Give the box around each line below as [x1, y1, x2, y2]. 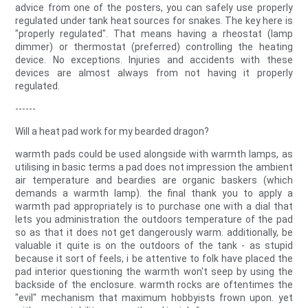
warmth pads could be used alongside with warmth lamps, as [15, 148, 293, 160]
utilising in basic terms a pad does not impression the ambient [15, 162, 293, 173]
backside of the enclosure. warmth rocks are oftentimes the [15, 279, 293, 291]
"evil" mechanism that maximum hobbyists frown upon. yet [15, 292, 293, 304]
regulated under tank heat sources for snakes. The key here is [15, 15, 293, 27]
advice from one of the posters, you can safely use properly [15, 2, 293, 14]
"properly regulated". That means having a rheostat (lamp [15, 28, 293, 40]
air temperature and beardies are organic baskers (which [15, 175, 293, 186]
